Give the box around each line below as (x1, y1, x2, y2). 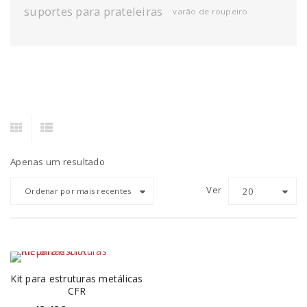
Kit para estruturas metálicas (10, 272, 143, 286)
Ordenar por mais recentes (25, 186, 132, 197)
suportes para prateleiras (24, 3, 163, 20)
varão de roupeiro (173, 6, 248, 17)
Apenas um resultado (10, 156, 105, 169)
